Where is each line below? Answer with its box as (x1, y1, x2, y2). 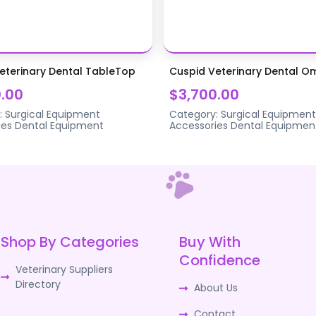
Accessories (169, 118, 228, 133)
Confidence (179, 250, 261, 270)
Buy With (179, 231, 241, 252)
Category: (169, 107, 221, 121)
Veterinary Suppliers (15, 262, 113, 276)
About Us (194, 280, 238, 295)
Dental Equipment (14, 118, 104, 133)
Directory (15, 276, 61, 291)
